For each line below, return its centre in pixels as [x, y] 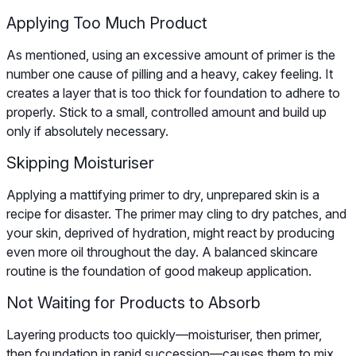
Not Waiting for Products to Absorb [133, 302]
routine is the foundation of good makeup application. [159, 271]
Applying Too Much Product [107, 23]
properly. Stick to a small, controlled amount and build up [166, 112]
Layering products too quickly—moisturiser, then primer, [164, 334]
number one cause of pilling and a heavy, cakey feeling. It [170, 74]
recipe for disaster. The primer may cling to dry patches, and [176, 213]
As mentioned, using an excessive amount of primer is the [171, 54]
